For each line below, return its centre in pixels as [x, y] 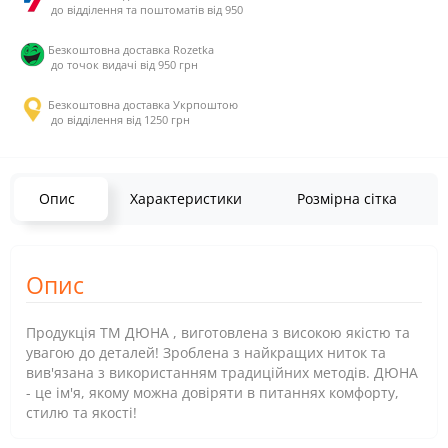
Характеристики [186, 198]
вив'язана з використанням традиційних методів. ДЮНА [222, 372]
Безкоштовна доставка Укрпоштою [143, 104]
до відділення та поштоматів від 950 [145, 9]
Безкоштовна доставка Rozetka [131, 49]
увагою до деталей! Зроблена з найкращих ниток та [206, 352]
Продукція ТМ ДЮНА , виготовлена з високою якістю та [218, 332]
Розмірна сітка [347, 198]
